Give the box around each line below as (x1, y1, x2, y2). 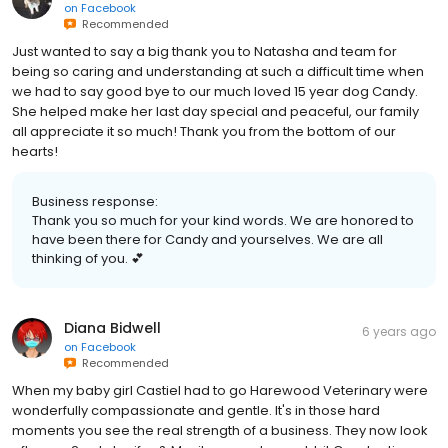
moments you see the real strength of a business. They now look (12, 420, 428, 440)
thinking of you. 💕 (32, 248, 144, 268)
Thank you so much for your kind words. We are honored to (32, 210, 414, 230)
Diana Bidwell (64, 317, 161, 338)
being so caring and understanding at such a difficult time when (12, 61, 424, 81)
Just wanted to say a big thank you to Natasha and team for (12, 41, 397, 61)
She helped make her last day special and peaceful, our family (12, 101, 419, 121)
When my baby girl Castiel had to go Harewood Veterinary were (12, 380, 428, 400)
